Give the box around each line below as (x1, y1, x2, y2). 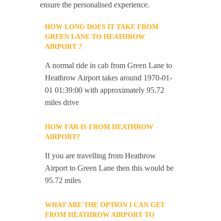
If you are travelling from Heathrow (45, 151, 156, 160)
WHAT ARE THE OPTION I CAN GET (45, 201, 165, 209)
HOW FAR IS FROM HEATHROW (45, 123, 154, 131)
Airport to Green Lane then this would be (45, 164, 174, 173)
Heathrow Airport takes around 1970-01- (45, 74, 173, 82)
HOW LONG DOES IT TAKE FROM (45, 23, 159, 31)
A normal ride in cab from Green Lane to (45, 61, 173, 70)
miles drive (45, 98, 79, 107)
